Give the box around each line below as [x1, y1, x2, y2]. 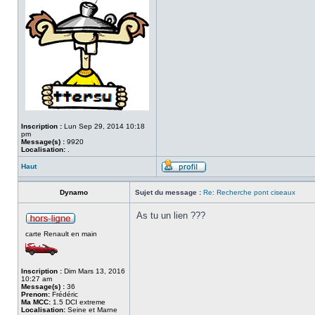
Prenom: [21, 290, 50, 298]
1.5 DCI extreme [51, 298, 105, 306]
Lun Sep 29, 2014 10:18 [62, 122, 145, 130]
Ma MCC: [21, 298, 51, 306]
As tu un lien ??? [136, 210, 205, 221]
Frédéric [50, 290, 78, 298]
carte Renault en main [25, 230, 97, 238]
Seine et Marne [65, 306, 117, 314]
